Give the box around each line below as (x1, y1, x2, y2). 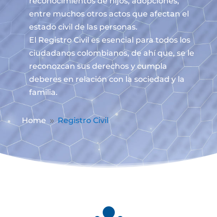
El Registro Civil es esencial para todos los (29, 35, 190, 45)
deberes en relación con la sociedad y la (29, 75, 185, 84)
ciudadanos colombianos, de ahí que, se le (29, 48, 194, 58)
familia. (29, 88, 58, 97)
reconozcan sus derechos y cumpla (29, 62, 167, 71)
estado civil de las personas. (29, 22, 138, 31)
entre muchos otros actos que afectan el (29, 9, 189, 18)
